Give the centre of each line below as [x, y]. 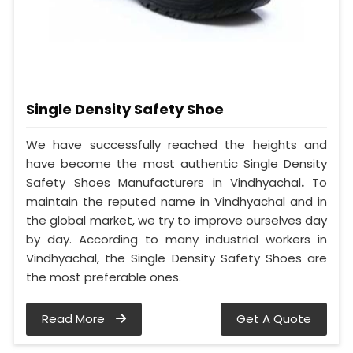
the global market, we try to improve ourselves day [176, 221]
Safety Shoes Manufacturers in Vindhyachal [164, 183]
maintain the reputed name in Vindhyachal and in [176, 202]
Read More [75, 319]
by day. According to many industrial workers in [176, 240]
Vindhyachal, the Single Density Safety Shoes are [176, 258]
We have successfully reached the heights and [176, 145]
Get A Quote [274, 319]
